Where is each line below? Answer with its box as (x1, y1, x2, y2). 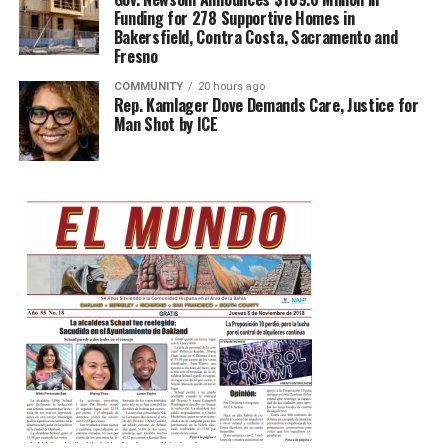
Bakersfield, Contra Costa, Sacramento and (113, 24, 398, 49)
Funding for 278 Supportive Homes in (113, 5, 355, 30)
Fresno (113, 43, 158, 68)
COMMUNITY (113, 79, 183, 93)
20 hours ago (197, 79, 265, 93)
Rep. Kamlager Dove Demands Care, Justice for (113, 92, 419, 117)
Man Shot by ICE (113, 111, 218, 136)
